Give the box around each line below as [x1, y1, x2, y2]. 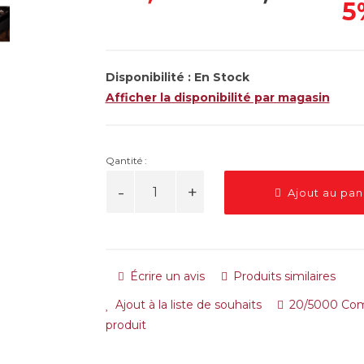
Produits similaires [229, 269, 336, 284]
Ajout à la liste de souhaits [111, 297, 262, 312]
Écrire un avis [126, 269, 205, 284]
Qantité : [105, 154, 147, 167]
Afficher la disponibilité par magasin [105, 90, 330, 105]
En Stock [193, 70, 249, 84]
